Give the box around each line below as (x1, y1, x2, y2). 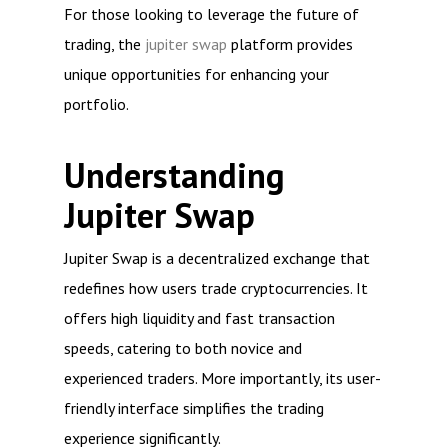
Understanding (64, 153, 285, 198)
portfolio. (64, 94, 129, 114)
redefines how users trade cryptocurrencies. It (64, 278, 368, 298)
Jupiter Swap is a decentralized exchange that (64, 248, 370, 268)
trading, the (64, 34, 145, 54)
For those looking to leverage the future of (64, 4, 359, 24)
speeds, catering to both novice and (64, 338, 302, 358)
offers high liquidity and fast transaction (64, 308, 335, 328)
